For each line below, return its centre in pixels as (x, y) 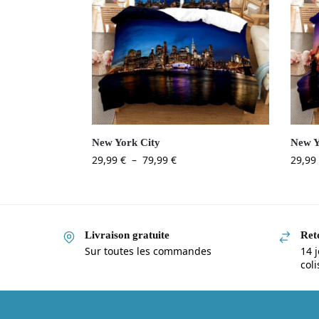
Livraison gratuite (127, 235)
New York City (126, 143)
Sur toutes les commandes (148, 251)
